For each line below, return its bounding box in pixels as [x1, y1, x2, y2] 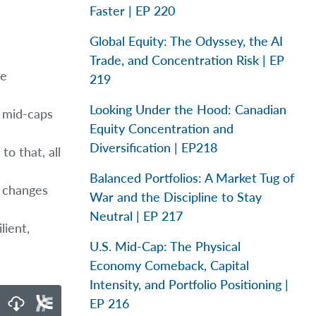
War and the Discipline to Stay [90, 189, 262, 205]
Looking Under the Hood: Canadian [90, 102, 286, 117]
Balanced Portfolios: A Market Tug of [90, 170, 294, 186]
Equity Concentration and [90, 121, 233, 136]
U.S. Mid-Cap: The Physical [90, 238, 241, 254]
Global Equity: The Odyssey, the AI [90, 33, 283, 49]
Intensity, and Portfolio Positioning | [90, 276, 288, 292]
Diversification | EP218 [90, 140, 217, 155]
